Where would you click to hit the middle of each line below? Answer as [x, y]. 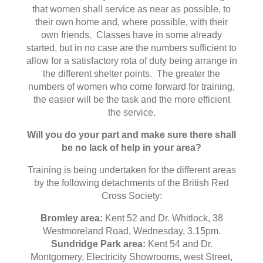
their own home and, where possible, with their [131, 22]
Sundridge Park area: [98, 244]
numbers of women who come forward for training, [131, 87]
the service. [131, 113]
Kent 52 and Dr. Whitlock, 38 [163, 218]
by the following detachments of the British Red [131, 183]
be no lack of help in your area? [131, 148]
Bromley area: [71, 218]
